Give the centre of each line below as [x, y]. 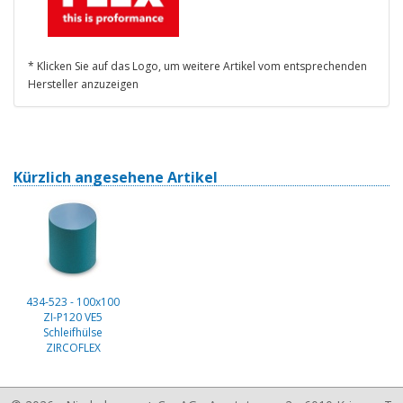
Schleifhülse [73, 332]
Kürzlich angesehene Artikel [116, 177]
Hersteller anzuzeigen [83, 84]
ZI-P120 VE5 [73, 317]
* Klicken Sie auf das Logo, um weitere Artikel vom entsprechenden [197, 66]
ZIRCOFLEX [73, 348]
